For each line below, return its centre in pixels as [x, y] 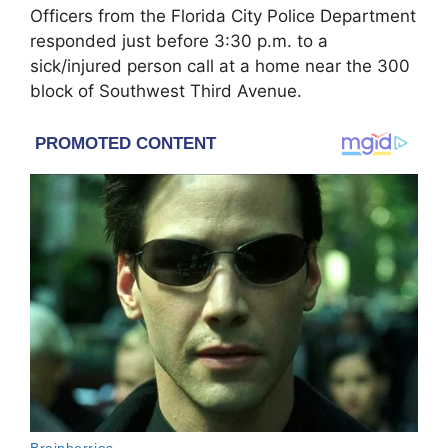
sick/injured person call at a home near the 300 [220, 66]
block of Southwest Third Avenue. [166, 91]
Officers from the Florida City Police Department [223, 16]
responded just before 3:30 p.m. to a [179, 41]
